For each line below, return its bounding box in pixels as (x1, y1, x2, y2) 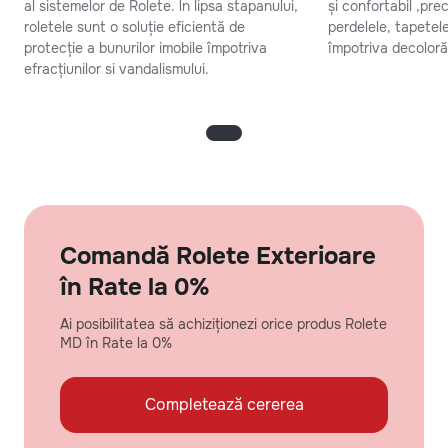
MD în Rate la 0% (60, 334, 172, 353)
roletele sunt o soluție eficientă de (24, 18, 245, 37)
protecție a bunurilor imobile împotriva (24, 39, 267, 58)
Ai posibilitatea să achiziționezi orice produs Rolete (60, 315, 387, 334)
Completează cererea (144, 394, 304, 416)
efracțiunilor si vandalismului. (24, 60, 209, 79)
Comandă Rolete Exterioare (60, 241, 376, 272)
